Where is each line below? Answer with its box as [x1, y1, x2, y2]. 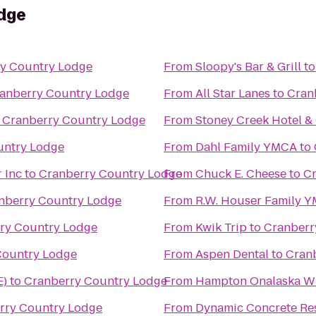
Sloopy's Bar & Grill [195, 59, 301, 75]
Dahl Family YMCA [195, 139, 297, 155]
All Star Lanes [195, 85, 270, 102]
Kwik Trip [195, 219, 247, 236]
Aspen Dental [195, 246, 269, 262]
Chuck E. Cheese [195, 166, 286, 182]
